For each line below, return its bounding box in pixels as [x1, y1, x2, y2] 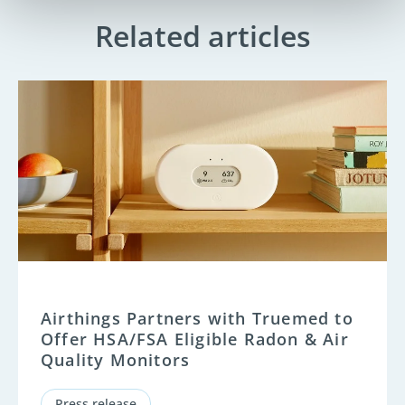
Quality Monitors [41, 348, 191, 371]
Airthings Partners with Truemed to [41, 306, 353, 329]
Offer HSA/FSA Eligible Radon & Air [41, 327, 349, 350]
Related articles [94, 15, 311, 55]
